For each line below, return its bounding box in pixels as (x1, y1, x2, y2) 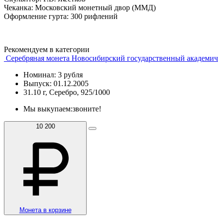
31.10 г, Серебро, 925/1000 (23, 88, 110, 96)
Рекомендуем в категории (4, 45, 90, 54)
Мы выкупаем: (23, 104, 73, 113)
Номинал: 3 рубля (23, 70, 83, 79)
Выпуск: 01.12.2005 (23, 79, 89, 88)
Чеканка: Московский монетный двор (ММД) (4, 3, 156, 12)
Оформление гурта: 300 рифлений (4, 12, 118, 20)
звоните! (73, 104, 101, 113)
